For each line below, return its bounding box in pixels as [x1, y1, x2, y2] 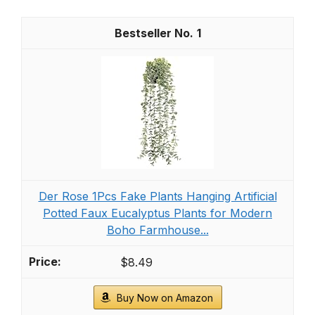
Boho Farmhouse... [106, 222, 209, 237]
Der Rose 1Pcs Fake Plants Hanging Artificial [38, 188, 277, 203]
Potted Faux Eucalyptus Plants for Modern [43, 205, 272, 220]
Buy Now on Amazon [116, 292, 213, 304]
